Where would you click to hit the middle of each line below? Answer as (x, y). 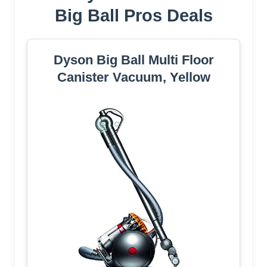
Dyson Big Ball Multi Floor (133, 60)
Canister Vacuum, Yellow (133, 77)
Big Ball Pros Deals (133, 15)
